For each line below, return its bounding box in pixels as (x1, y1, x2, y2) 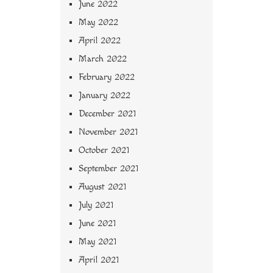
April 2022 (79, 35, 121, 46)
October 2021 (79, 145, 129, 156)
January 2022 (79, 90, 130, 101)
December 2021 (79, 108, 136, 119)
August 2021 (79, 182, 126, 193)
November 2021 (79, 127, 138, 138)
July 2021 (79, 200, 113, 211)
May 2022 (79, 17, 118, 28)
